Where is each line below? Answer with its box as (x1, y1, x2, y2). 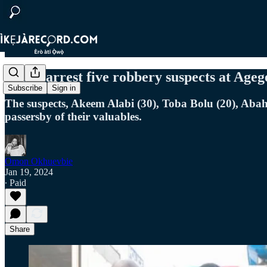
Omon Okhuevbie (5, 156, 73, 166)
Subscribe (8, 83, 42, 93)
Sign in (52, 83, 76, 93)
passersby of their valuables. (5, 110, 142, 123)
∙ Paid (5, 177, 26, 188)
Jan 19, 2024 (5, 166, 53, 177)
